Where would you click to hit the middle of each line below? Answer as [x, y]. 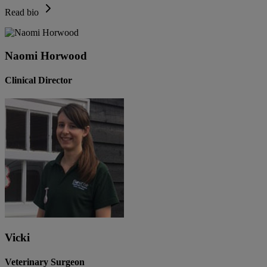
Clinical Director [38, 80]
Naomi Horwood [46, 55]
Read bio [22, 12]
